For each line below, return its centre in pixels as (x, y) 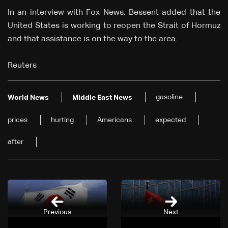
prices (18, 120)
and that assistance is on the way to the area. (93, 39)
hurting (62, 120)
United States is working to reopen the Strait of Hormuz (114, 26)
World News (28, 98)
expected (170, 120)
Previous (57, 212)
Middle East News (102, 98)
